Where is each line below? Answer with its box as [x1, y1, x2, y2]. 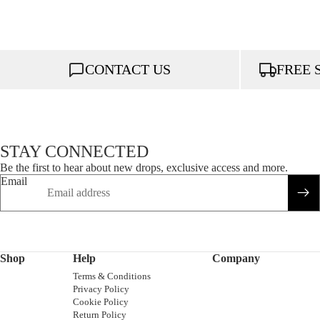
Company [212, 252, 261, 265]
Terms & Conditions [73, 271, 151, 282]
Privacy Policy [73, 284, 130, 295]
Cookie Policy [73, 296, 129, 308]
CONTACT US [85, 61, 171, 78]
